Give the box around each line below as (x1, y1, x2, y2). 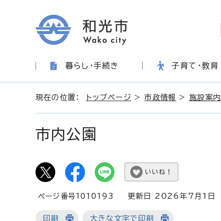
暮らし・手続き (65, 62, 119, 70)
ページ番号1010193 (38, 192, 114, 200)
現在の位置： (36, 94, 86, 101)
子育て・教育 (172, 62, 219, 70)
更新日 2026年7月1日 (116, 192, 216, 200)
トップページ (86, 94, 131, 101)
